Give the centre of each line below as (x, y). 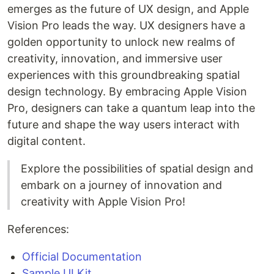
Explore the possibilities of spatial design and (137, 168)
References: (38, 229)
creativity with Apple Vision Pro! (103, 201)
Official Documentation (82, 256)
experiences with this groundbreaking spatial (124, 75)
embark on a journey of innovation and (121, 185)
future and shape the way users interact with (124, 124)
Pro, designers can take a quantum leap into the (131, 108)
